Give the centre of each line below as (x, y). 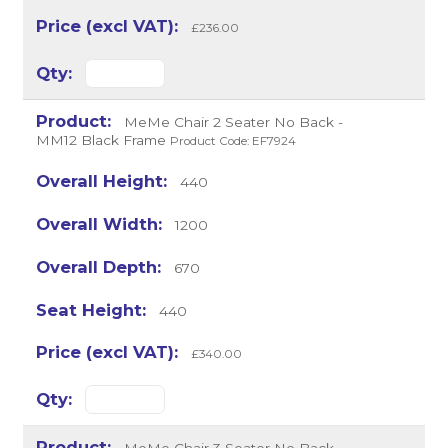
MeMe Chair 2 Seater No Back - (231, 122)
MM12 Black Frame (101, 140)
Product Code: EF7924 (233, 141)
